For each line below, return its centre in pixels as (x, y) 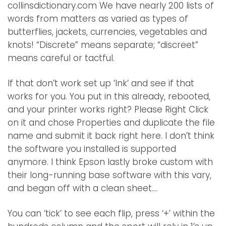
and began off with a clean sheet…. (83, 188)
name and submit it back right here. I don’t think (111, 136)
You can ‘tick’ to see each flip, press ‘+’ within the (111, 214)
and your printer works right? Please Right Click (108, 110)
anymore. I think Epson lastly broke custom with (110, 162)
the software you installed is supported (92, 149)
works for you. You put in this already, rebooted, (109, 97)
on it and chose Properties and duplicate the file (111, 123)
